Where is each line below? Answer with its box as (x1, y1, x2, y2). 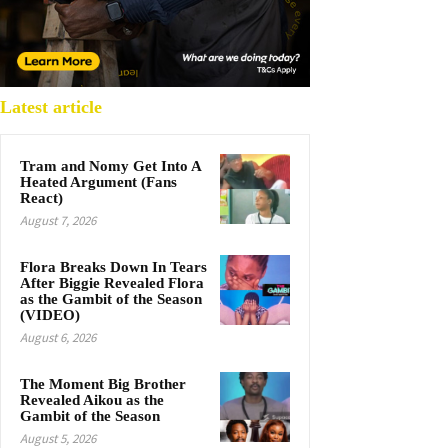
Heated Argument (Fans (20, 174, 177, 191)
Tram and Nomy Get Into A (20, 158, 201, 175)
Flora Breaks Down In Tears (20, 259, 207, 276)
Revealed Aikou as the (20, 392, 164, 409)
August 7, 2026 (20, 212, 96, 230)
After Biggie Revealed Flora (20, 275, 204, 292)
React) (20, 190, 63, 207)
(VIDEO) (20, 307, 80, 324)
